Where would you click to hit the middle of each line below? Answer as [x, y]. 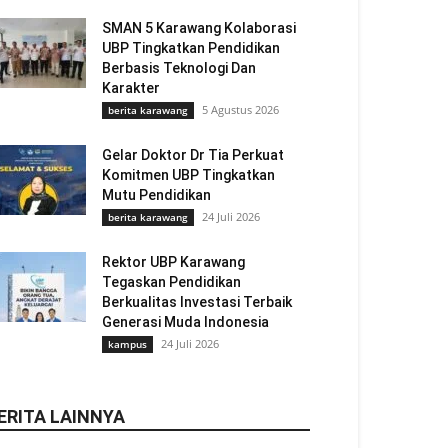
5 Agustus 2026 [240, 109]
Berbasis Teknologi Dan [179, 68]
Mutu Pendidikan [156, 195]
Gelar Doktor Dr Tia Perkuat [193, 155]
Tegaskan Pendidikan [171, 282]
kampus [127, 344]
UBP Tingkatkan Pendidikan [191, 48]
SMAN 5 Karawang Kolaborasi [199, 28]
